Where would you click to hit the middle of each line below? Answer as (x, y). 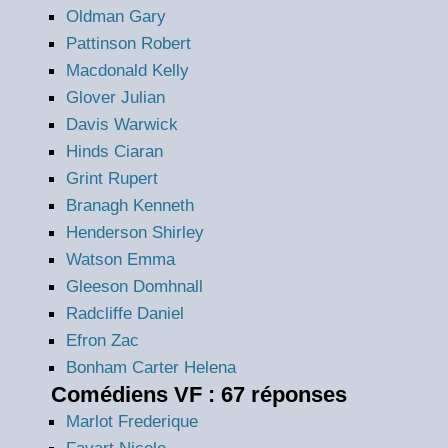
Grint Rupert (112, 178)
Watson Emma (120, 259)
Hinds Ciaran (114, 151)
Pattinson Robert (128, 43)
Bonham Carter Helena (151, 367)
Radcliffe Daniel (125, 313)
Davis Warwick (122, 124)
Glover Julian (115, 97)
